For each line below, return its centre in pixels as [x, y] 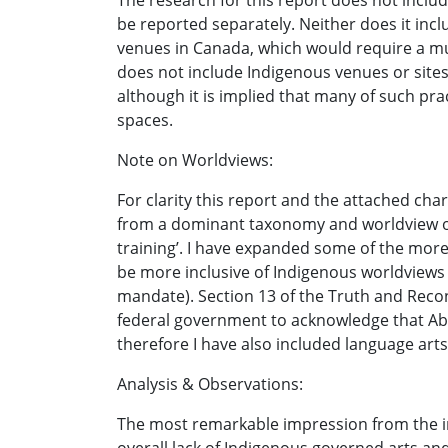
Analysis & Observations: [212, 384]
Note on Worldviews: [197, 160]
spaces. [147, 120]
